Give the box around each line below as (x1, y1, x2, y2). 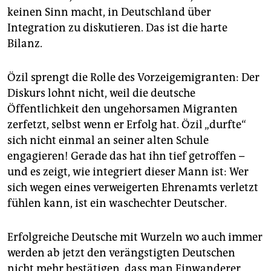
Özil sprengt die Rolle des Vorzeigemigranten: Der (7, 70, 260, 84)
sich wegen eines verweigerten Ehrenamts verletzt (7, 180, 258, 194)
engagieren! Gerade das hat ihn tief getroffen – (7, 149, 244, 163)
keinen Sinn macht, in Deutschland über (7, 5, 211, 19)
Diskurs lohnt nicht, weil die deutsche (7, 86, 195, 100)
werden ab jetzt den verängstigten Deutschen (7, 246, 235, 260)
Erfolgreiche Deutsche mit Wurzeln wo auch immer (7, 230, 263, 244)
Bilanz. (7, 36, 42, 50)
